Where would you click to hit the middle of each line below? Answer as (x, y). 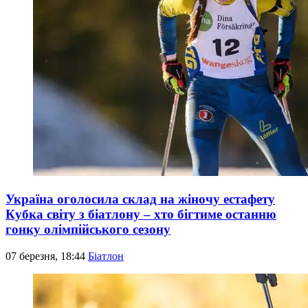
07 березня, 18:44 (47, 256)
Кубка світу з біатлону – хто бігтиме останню (141, 214)
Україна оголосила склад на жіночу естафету (140, 199)
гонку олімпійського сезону (88, 230)
